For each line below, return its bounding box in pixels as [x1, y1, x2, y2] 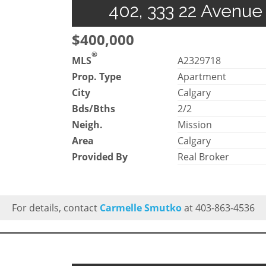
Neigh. [72, 118, 103, 131]
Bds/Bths [72, 102, 115, 115]
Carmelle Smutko [99, 201, 182, 214]
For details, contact [11, 201, 100, 214]
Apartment [178, 69, 227, 83]
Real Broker [178, 150, 230, 163]
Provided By [72, 150, 128, 163]
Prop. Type [72, 69, 121, 83]
